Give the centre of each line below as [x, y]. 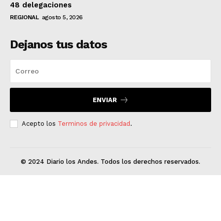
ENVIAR [105, 100]
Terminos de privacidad [94, 123]
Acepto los [40, 123]
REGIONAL [24, 17]
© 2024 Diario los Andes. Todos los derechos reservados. [110, 161]
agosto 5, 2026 [62, 17]
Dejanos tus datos [58, 44]
